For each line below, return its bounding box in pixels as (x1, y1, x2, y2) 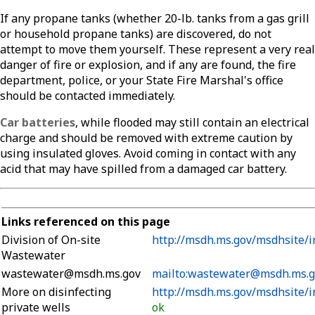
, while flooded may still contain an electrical (75, 115, 309, 131)
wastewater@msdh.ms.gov (1, 266, 141, 282)
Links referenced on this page (1, 214, 170, 230)
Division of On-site (1, 232, 101, 248)
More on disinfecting (1, 284, 111, 300)
